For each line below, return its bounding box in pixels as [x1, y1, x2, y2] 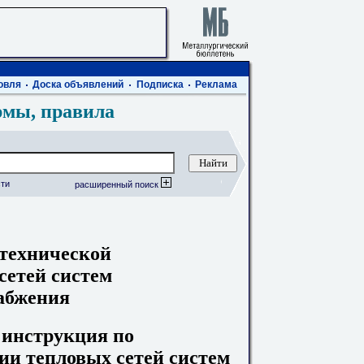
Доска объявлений [32, 79, 123, 90]
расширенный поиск [75, 180, 161, 189]
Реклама [195, 79, 237, 90]
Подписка [136, 79, 184, 90]
